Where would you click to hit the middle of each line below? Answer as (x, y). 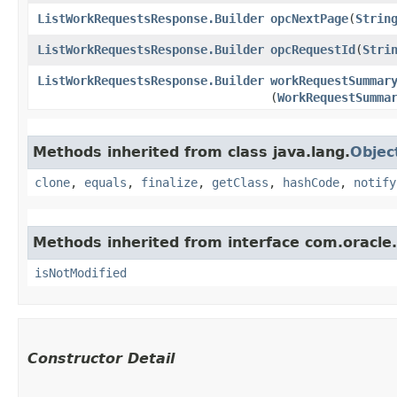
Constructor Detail (101, 358)
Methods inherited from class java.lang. (191, 152)
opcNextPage (309, 18)
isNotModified (81, 272)
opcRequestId (313, 49)
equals (105, 182)
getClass (240, 182)
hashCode (311, 182)
